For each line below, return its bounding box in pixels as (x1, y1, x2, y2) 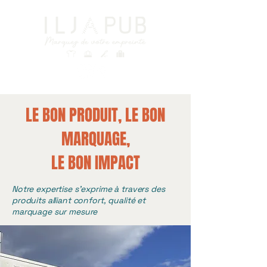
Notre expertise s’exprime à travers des (12, 184, 165, 194)
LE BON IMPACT (51, 151, 140, 175)
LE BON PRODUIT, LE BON (26, 103, 165, 127)
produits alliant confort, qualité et (12, 195, 145, 206)
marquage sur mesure (12, 206, 98, 217)
